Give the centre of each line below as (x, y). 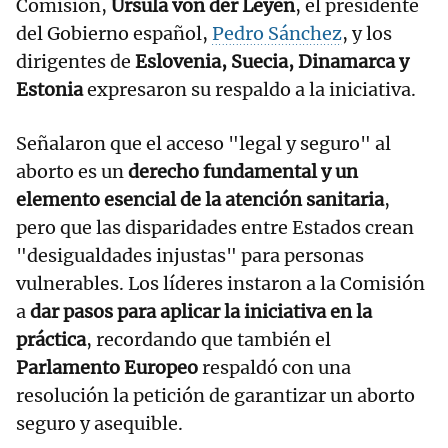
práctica (51, 340)
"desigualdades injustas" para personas (190, 256)
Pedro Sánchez (277, 34)
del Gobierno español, (114, 34)
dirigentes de (75, 62)
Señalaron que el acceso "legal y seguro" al (203, 144)
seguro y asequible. (99, 424)
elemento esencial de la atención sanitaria (200, 200)
